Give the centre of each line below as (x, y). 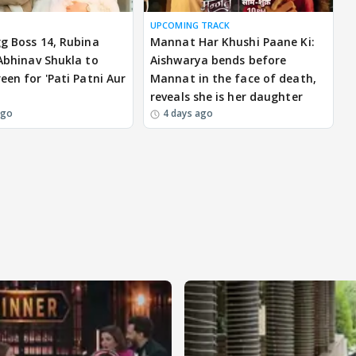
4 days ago (188, 114)
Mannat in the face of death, (233, 79)
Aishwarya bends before (219, 60)
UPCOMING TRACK (190, 25)
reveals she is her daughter (226, 97)
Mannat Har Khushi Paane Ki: (232, 42)
